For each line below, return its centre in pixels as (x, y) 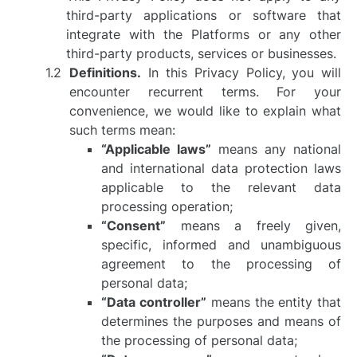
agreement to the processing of (222, 264)
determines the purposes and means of (222, 321)
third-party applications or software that (204, 15)
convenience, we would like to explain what (206, 111)
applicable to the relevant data (222, 187)
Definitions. (106, 73)
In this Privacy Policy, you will (241, 73)
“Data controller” (154, 302)
